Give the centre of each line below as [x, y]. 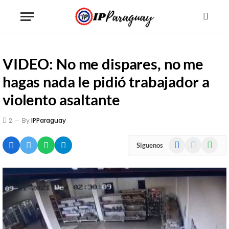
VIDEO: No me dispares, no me [103, 64]
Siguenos [150, 145]
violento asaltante [61, 99]
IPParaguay [49, 120]
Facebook [184, 142]
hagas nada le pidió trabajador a [106, 82]
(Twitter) [198, 153]
